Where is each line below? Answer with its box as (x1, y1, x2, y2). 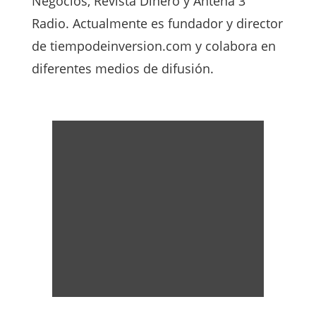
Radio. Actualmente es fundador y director (31, 14, 283, 32)
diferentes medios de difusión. (31, 59, 214, 77)
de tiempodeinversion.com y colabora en (31, 37, 276, 54)
